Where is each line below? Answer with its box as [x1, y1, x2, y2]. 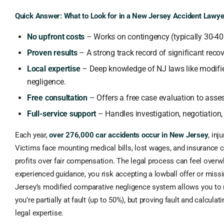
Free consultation [26, 93, 87, 103]
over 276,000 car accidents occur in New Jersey [49, 130, 208, 140]
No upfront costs [26, 32, 85, 42]
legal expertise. [14, 208, 64, 218]
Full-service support [26, 109, 96, 119]
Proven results [26, 48, 77, 58]
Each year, [14, 130, 49, 140]
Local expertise [26, 64, 80, 74]
